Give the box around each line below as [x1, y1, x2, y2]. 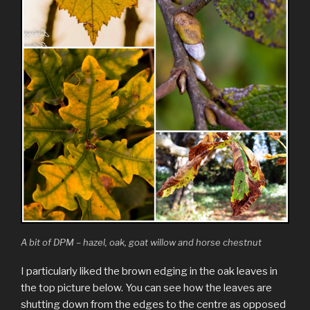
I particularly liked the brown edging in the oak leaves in [21, 265, 277, 278]
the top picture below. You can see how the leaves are [21, 282, 272, 295]
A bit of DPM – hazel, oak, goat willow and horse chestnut [21, 236, 262, 248]
